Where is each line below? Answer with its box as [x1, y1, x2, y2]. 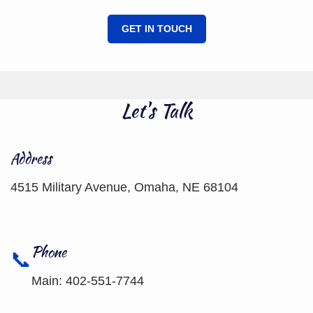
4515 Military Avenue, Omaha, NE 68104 [10, 180, 238, 194]
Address [10, 148, 52, 168]
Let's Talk [120, 96, 193, 124]
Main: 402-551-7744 [31, 274, 144, 288]
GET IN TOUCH [121, 23, 192, 34]
